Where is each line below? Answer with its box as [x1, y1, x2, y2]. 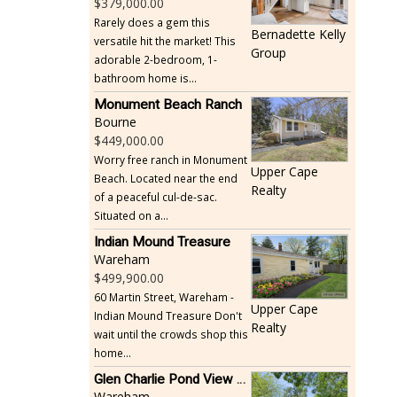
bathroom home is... [94, 70, 197, 85]
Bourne [94, 113, 136, 130]
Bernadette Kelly [250, 25, 346, 43]
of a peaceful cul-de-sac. [94, 189, 217, 204]
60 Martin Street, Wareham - [94, 289, 234, 304]
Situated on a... [94, 207, 168, 222]
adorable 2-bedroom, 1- [94, 51, 217, 66]
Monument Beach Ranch [94, 96, 242, 113]
